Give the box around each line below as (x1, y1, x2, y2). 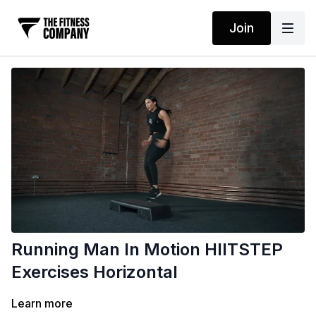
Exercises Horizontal (11, 262, 178, 283)
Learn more (11, 296, 73, 311)
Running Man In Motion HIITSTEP (11, 239, 283, 260)
